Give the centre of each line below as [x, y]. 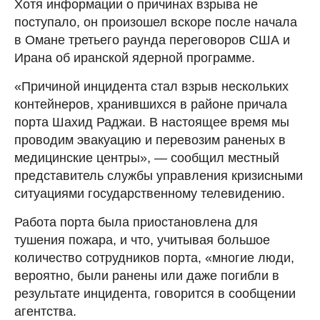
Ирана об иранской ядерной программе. [135, 57]
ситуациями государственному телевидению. [150, 193]
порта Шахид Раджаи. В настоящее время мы [152, 122]
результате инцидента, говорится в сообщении [155, 293]
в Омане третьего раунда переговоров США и [152, 40]
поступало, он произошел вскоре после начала [156, 22]
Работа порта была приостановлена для [136, 222]
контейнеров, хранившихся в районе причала [151, 104]
